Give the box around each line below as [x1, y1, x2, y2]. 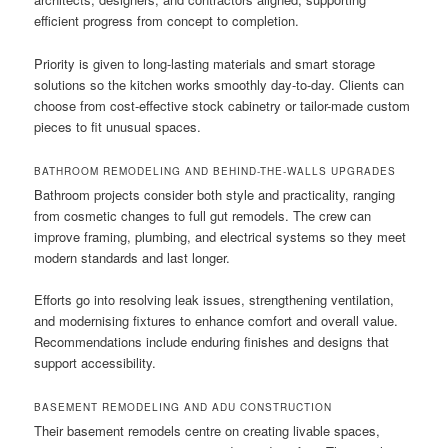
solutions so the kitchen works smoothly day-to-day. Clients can [34, 74, 405, 94]
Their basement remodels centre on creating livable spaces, [34, 420, 381, 440]
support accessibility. [34, 352, 157, 372]
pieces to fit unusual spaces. [34, 116, 202, 136]
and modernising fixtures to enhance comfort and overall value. [34, 310, 399, 330]
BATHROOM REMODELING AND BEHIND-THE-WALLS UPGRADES [34, 163, 397, 178]
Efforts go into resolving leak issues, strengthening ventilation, [34, 289, 395, 309]
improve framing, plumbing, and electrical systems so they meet [34, 226, 407, 246]
